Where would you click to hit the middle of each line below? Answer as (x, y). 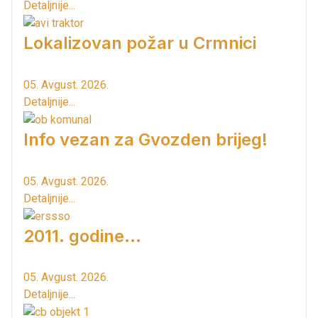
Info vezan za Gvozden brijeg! (146, 139)
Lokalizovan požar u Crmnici (140, 43)
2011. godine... (82, 236)
